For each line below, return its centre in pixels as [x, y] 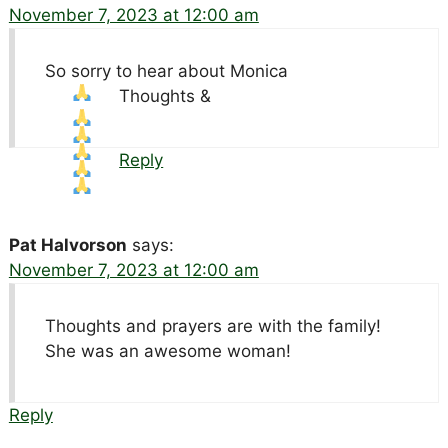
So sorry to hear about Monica [166, 70]
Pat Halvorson [67, 244]
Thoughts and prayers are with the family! [212, 325]
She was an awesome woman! [167, 350]
